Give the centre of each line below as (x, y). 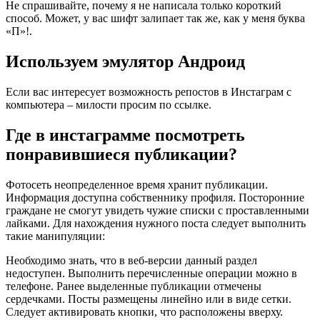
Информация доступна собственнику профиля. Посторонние (155, 198)
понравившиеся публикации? (121, 155)
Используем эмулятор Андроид (125, 62)
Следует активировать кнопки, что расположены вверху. (144, 312)
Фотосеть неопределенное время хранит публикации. (137, 185)
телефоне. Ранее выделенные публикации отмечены (134, 286)
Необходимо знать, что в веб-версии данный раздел (131, 261)
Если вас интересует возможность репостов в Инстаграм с (149, 92)
